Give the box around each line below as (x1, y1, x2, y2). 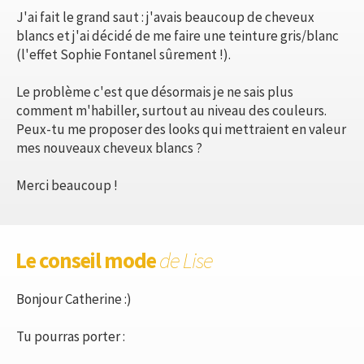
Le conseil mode (15, 245, 159, 274)
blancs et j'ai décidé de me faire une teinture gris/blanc (16, 26, 339, 45)
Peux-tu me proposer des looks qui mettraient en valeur (16, 119, 346, 138)
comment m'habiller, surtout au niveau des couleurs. (16, 101, 327, 119)
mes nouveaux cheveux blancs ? (16, 138, 202, 157)
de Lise (159, 245, 213, 274)
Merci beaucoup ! (16, 175, 118, 194)
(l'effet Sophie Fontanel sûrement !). (16, 45, 231, 63)
